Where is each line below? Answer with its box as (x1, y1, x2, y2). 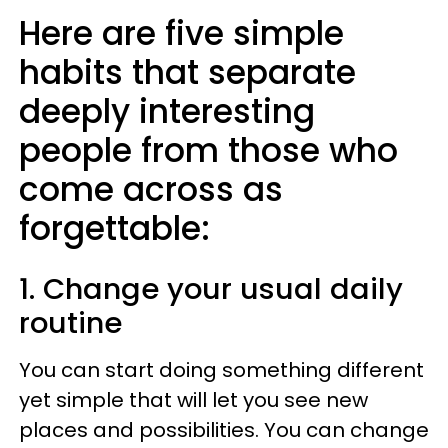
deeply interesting (19, 88, 315, 135)
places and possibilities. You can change (19, 416, 429, 444)
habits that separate (19, 49, 356, 96)
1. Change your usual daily (19, 269, 403, 309)
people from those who (19, 127, 398, 174)
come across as (19, 166, 283, 213)
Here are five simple (19, 10, 344, 57)
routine (19, 303, 122, 343)
